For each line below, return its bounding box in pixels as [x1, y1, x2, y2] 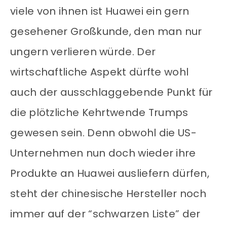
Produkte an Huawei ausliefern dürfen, [10, 166, 210, 181]
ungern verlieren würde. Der [10, 45, 156, 59]
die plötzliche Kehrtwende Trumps [10, 105, 188, 120]
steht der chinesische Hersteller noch [10, 186, 207, 201]
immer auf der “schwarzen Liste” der [10, 207, 201, 221]
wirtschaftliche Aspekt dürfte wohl [10, 65, 189, 80]
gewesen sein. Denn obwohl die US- [10, 126, 197, 140]
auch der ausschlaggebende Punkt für [10, 85, 213, 100]
